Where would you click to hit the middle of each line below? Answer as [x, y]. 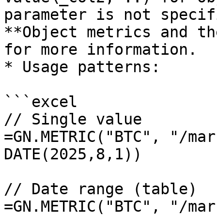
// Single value [73, 119]
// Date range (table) [101, 189]
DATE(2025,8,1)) [73, 154]
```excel [41, 102]
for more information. [101, 49]
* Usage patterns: [82, 67]
